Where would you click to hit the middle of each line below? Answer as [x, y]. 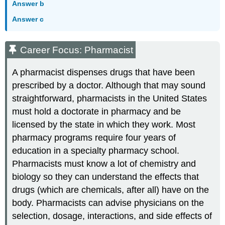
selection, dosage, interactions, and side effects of [112, 216]
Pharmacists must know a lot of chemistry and [104, 164]
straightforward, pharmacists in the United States [110, 99]
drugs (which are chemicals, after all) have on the [111, 190]
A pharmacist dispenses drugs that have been [104, 73]
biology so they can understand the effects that [106, 177]
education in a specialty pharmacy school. [96, 151]
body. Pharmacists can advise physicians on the [108, 203]
